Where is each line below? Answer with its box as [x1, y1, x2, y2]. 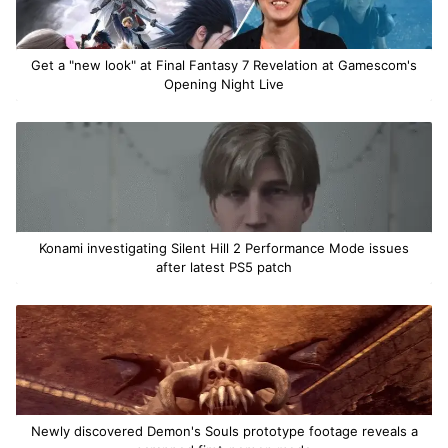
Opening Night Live [164, 75, 284, 92]
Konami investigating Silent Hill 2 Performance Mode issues [39, 239, 409, 256]
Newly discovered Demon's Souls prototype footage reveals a [30, 422, 418, 439]
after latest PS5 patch [156, 258, 292, 275]
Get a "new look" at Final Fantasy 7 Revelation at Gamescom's [31, 56, 417, 73]
